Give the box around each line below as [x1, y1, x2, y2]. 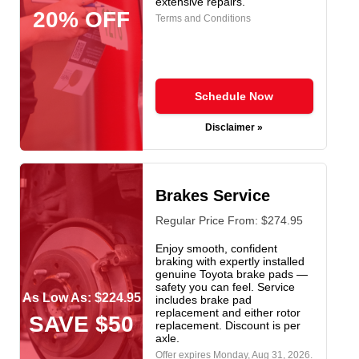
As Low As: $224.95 [22, 290, 141, 305]
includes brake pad [155, 292, 252, 306]
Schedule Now [195, 90, 274, 103]
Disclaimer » [205, 122, 264, 134]
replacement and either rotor [155, 305, 301, 319]
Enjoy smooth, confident [155, 241, 277, 255]
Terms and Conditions [155, 12, 251, 24]
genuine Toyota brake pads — [155, 267, 308, 280]
